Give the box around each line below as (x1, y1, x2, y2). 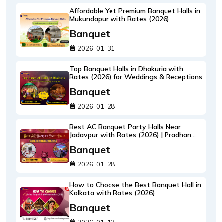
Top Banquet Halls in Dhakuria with (69, 64, 183, 73)
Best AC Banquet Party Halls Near (69, 122, 181, 131)
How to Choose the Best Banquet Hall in (69, 180, 201, 189)
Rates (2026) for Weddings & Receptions (69, 72, 202, 81)
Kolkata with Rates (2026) (69, 188, 155, 197)
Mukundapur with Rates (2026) (69, 14, 169, 23)
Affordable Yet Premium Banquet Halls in (69, 6, 200, 15)
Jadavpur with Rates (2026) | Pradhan (69, 130, 191, 139)
